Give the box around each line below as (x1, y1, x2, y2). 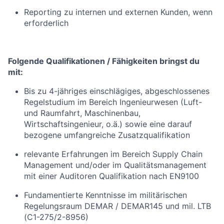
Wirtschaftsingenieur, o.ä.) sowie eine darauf (24, 119, 192, 129)
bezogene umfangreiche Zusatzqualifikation (24, 130, 190, 140)
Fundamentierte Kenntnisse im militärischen (24, 190, 187, 200)
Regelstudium (24, 97, 75, 107)
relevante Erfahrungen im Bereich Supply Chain (24, 149, 202, 159)
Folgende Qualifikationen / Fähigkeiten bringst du (8, 56, 199, 66)
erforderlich (24, 18, 68, 28)
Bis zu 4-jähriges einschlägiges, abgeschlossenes (24, 86, 209, 96)
